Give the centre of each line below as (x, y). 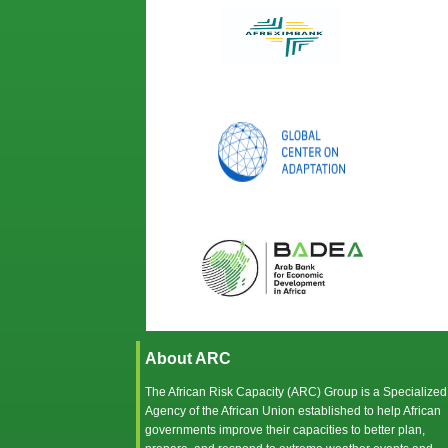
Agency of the (183, 410)
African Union (258, 410)
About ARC (188, 358)
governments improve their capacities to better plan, (285, 429)
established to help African (368, 410)
